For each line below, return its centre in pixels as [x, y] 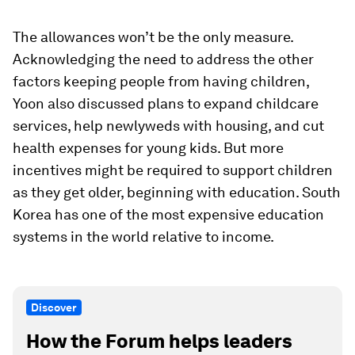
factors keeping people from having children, [161, 81]
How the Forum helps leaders [159, 341]
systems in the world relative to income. [143, 237]
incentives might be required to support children [173, 170]
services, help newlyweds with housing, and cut [168, 126]
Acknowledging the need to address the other [163, 59]
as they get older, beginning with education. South [177, 192]
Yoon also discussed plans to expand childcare [166, 103]
